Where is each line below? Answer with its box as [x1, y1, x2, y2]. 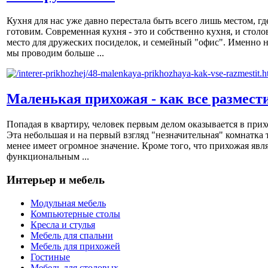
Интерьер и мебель [7, 173, 105, 186]
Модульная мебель [31, 197, 106, 208]
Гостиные [31, 251, 70, 262]
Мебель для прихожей [31, 240, 120, 251]
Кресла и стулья [31, 219, 95, 230]
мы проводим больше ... [7, 48, 104, 59]
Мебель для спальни [31, 230, 113, 240]
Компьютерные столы [31, 208, 120, 219]
